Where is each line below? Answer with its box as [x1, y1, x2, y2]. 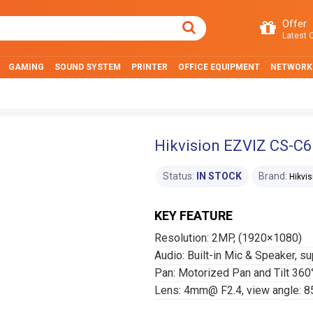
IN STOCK [196, 170, 242, 182]
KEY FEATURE [154, 208, 233, 223]
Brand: [259, 170, 287, 182]
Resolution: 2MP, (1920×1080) [154, 231, 302, 245]
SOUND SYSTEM [54, 62, 121, 72]
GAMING [8, 62, 44, 72]
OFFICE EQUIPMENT [178, 62, 260, 72]
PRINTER [131, 62, 168, 72]
